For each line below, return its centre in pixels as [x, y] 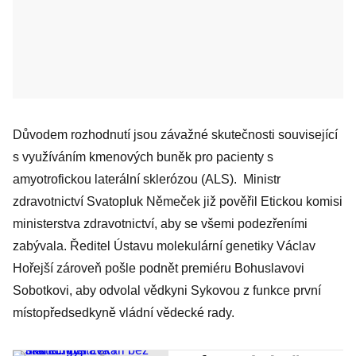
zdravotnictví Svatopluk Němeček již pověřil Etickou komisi [178, 201]
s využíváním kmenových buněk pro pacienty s [143, 157]
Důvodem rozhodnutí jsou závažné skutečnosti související [175, 135]
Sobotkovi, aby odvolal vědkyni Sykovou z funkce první [167, 290]
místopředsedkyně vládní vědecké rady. [124, 313]
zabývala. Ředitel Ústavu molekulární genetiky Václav [164, 246]
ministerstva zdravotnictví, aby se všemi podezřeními [160, 224]
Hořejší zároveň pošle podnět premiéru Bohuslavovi [159, 268]
